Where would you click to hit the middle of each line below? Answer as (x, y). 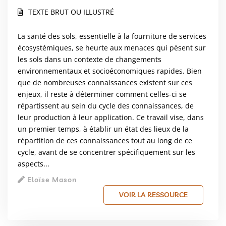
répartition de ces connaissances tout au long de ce (105, 140)
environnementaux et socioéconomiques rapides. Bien (110, 71)
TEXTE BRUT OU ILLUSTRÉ (71, 12)
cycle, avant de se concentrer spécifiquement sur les (106, 152)
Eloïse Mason (51, 179)
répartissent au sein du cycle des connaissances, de (106, 105)
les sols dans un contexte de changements (90, 59)
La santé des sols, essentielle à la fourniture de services (112, 36)
